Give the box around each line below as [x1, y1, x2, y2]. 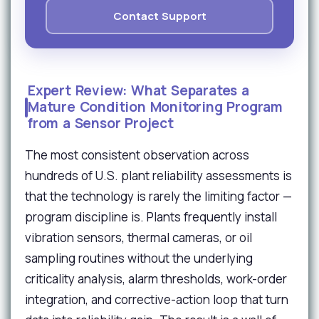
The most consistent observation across [25, 147, 249, 163]
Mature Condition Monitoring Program [28, 98, 283, 116]
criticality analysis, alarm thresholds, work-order [25, 271, 287, 287]
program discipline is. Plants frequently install [25, 209, 277, 225]
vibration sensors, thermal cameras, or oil [25, 229, 252, 246]
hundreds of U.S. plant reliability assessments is [25, 167, 292, 184]
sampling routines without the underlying [25, 250, 253, 266]
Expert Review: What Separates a [28, 81, 249, 100]
